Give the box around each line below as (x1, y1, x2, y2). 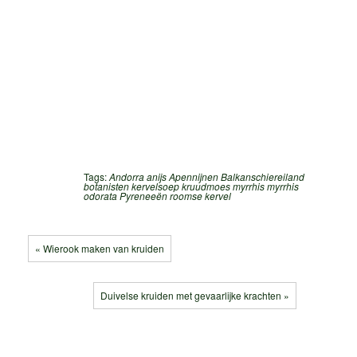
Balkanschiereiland (221, 169, 304, 183)
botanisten (84, 178, 129, 193)
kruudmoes (182, 178, 230, 193)
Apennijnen (169, 169, 218, 183)
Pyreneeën (120, 188, 167, 202)
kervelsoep (131, 178, 179, 193)
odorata (84, 188, 117, 202)
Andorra (109, 169, 144, 183)
